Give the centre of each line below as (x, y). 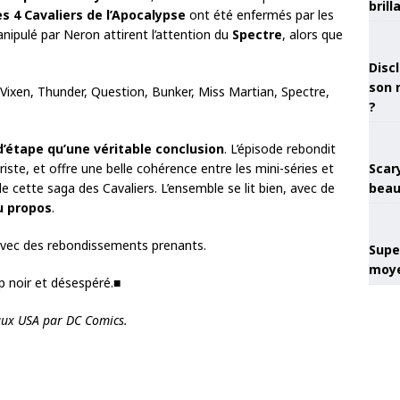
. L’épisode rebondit (280, 149)
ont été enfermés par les (260, 15)
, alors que (312, 34)
